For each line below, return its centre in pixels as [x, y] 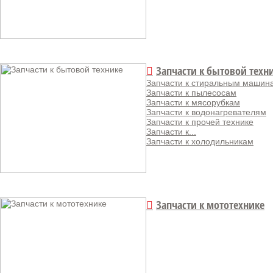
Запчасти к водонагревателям [206, 112]
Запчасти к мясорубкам [193, 102]
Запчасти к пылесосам [191, 93]
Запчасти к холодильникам [200, 141]
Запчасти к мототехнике [210, 205]
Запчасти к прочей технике [200, 122]
